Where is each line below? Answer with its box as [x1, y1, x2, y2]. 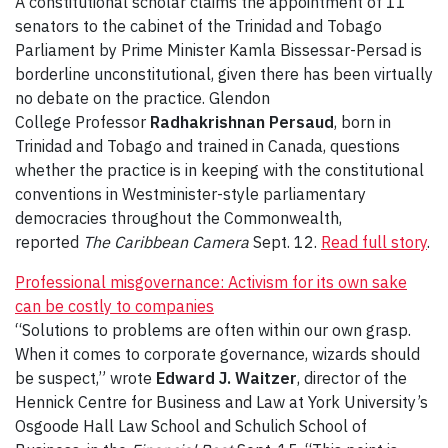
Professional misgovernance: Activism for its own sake [15, 272, 407, 293]
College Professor [15, 112, 150, 133]
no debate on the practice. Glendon [15, 88, 270, 109]
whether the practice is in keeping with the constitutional [15, 160, 424, 181]
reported [15, 232, 83, 253]
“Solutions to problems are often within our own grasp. [15, 320, 411, 341]
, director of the [297, 368, 407, 389]
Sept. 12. [249, 232, 321, 253]
